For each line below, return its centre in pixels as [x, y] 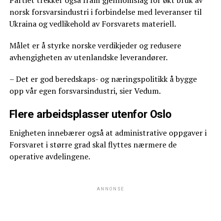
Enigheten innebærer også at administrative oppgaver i [108, 133]
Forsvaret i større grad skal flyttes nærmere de [93, 145]
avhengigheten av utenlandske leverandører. [88, 57]
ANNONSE [110, 189]
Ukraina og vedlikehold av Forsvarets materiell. [92, 24]
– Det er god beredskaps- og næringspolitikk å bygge [103, 79]
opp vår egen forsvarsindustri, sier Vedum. [85, 91]
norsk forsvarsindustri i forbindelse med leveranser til [105, 12]
